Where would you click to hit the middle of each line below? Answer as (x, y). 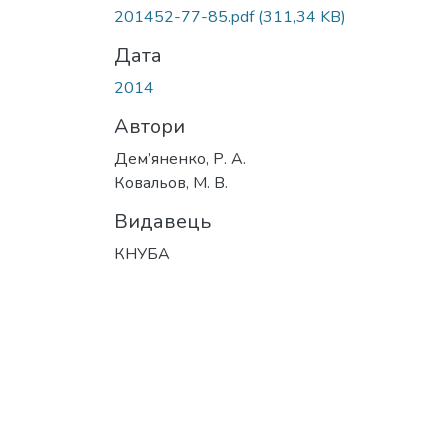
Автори (149, 126)
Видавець (162, 221)
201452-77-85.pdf (186, 16)
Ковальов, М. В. (171, 182)
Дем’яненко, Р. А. (180, 158)
